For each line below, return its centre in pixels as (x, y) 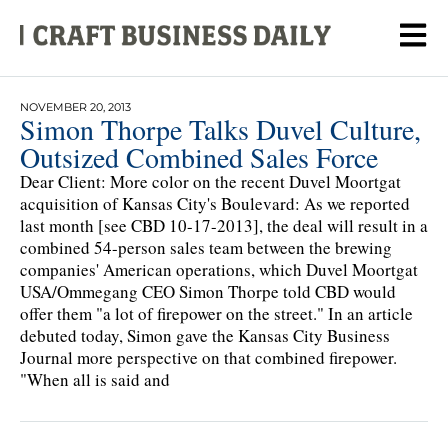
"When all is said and (95, 379)
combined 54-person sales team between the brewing (206, 247)
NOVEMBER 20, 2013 (75, 106)
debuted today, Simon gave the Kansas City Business (205, 335)
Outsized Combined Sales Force (199, 156)
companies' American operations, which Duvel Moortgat (219, 269)
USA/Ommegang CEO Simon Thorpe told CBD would (208, 291)
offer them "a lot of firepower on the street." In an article (216, 313)
